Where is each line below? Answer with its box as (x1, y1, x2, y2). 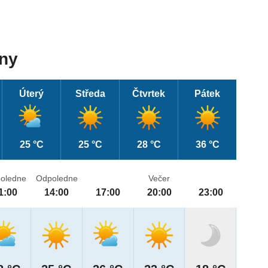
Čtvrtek (132, 89, 166, 99)
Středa (75, 89, 105, 99)
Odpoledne (35, 173, 78, 184)
